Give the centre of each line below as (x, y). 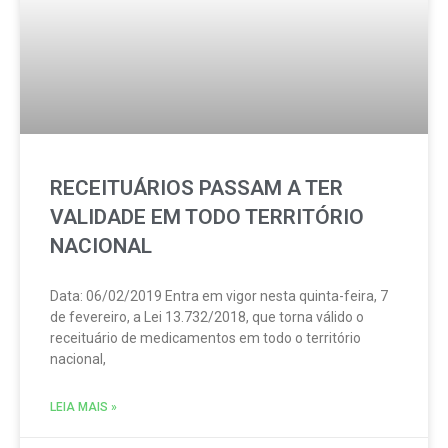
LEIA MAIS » (83, 407)
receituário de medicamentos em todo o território (205, 338)
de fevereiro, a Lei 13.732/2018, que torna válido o (207, 317)
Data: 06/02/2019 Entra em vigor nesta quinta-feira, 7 (219, 296)
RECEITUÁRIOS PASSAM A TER (196, 188)
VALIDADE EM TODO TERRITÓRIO (207, 217)
